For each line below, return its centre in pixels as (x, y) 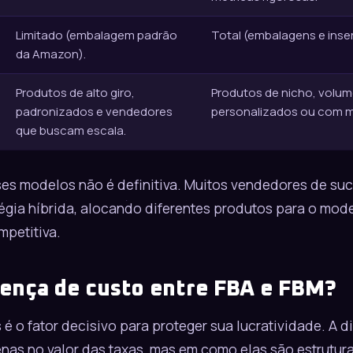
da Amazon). (51, 54)
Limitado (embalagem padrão (97, 35)
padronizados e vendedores (94, 112)
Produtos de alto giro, (75, 93)
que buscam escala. (71, 131)
